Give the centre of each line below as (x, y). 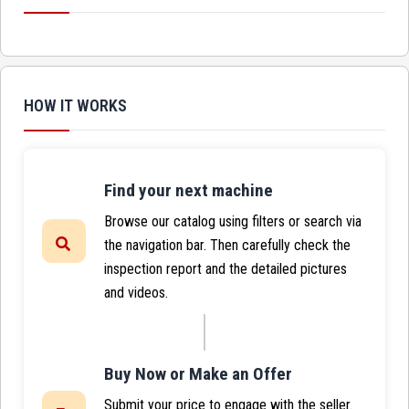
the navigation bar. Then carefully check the (227, 246)
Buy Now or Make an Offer (198, 374)
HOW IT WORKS (75, 106)
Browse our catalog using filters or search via (233, 222)
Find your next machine (189, 191)
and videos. (136, 293)
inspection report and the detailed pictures (225, 269)
